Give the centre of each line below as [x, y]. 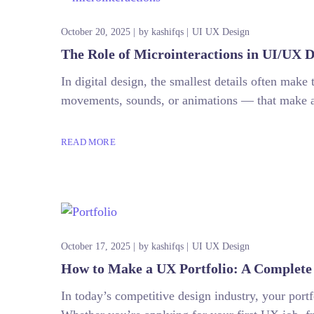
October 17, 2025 [96, 246]
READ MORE [88, 142]
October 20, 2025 [96, 32]
